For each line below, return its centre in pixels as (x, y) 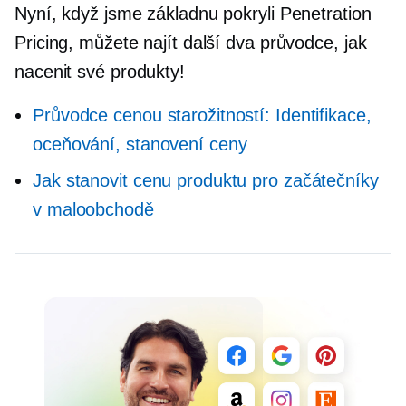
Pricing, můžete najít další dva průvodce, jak (191, 43)
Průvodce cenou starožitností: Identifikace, (202, 115)
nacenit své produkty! (100, 72)
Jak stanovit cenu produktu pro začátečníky (206, 180)
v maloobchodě (93, 209)
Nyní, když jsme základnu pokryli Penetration (193, 14)
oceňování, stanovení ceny (140, 144)
